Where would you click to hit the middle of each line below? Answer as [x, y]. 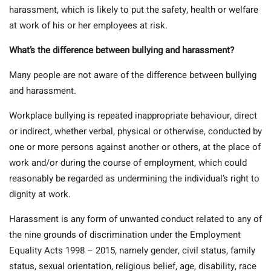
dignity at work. [40, 194]
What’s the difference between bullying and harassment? [122, 51]
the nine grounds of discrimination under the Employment [125, 235]
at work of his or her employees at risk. [88, 26]
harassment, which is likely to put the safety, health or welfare [134, 10]
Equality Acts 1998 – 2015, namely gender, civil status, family [132, 251]
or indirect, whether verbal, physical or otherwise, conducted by [135, 132]
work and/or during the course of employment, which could [128, 163]
